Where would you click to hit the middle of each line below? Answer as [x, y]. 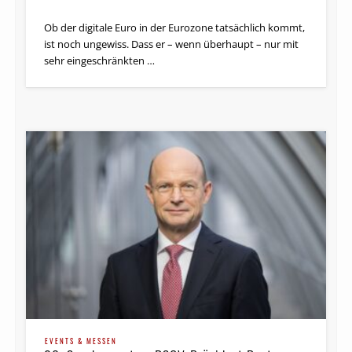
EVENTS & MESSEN [81, 341]
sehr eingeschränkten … [100, 60]
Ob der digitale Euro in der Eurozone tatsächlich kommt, [175, 27]
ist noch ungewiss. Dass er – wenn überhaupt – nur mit [172, 44]
